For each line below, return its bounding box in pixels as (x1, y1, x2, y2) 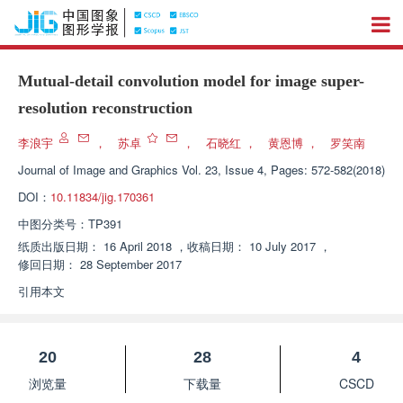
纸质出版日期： (18, 237, 100, 255)
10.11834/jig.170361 (50, 188, 155, 205)
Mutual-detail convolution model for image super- (18, 72, 364, 90)
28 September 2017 (80, 255, 182, 273)
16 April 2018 (103, 237, 172, 255)
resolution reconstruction (18, 99, 193, 117)
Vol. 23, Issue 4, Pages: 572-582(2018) (182, 161, 385, 178)
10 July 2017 (249, 237, 316, 255)
